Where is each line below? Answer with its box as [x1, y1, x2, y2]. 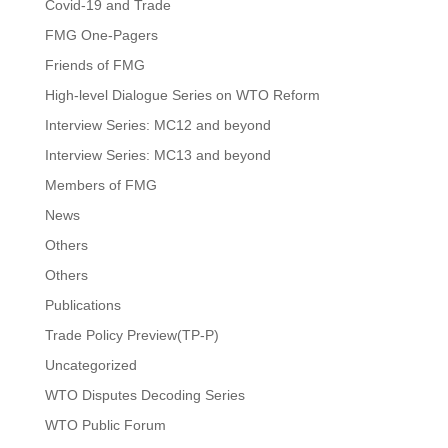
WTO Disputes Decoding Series [44, 387, 245, 403]
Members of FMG [44, 177, 157, 193]
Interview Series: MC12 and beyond [44, 117, 271, 133]
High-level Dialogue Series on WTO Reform [44, 87, 320, 103]
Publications [44, 297, 121, 313]
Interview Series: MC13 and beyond [44, 147, 271, 163]
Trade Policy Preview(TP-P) [44, 327, 219, 343]
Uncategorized [44, 357, 137, 373]
